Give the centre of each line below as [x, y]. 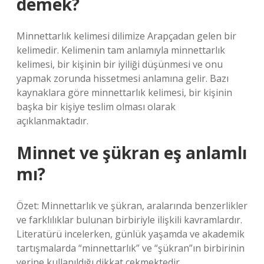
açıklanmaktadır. [52, 121]
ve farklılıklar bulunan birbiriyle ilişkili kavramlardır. [129, 220]
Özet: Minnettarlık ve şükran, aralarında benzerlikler [132, 206]
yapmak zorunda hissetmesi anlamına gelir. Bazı [123, 78]
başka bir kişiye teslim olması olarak [96, 107]
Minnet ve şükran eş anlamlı [132, 153]
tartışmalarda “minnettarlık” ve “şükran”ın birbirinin [131, 248]
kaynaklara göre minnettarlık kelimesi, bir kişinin [124, 93]
